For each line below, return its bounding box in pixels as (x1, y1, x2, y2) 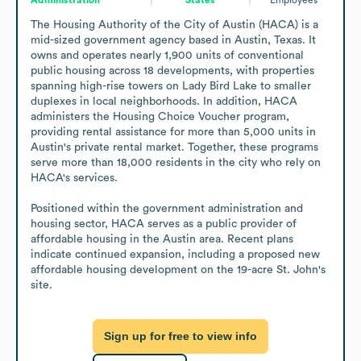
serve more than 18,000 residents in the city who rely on (31, 156, 321, 168)
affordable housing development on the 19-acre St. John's (31, 263, 326, 276)
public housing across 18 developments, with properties (31, 64, 314, 77)
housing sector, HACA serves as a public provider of (31, 218, 297, 230)
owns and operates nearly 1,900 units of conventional (31, 49, 304, 61)
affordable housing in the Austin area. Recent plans (31, 233, 293, 245)
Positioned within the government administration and (31, 202, 303, 214)
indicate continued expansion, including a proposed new (31, 248, 320, 260)
